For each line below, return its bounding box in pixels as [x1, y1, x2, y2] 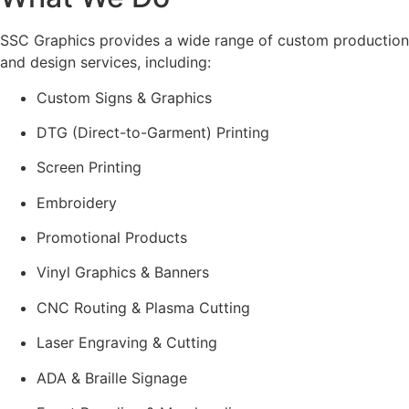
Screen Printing [37, 158, 142, 177]
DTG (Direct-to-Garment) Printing [37, 122, 269, 142]
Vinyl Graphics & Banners [37, 263, 209, 282]
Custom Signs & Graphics [37, 88, 212, 107]
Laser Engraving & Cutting [37, 333, 217, 352]
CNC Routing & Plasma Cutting [37, 298, 250, 317]
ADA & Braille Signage [37, 368, 187, 387]
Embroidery [37, 193, 117, 212]
